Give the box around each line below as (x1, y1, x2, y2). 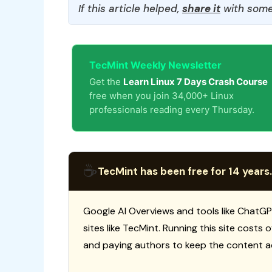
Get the (89, 75, 123, 87)
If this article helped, (78, 1, 182, 15)
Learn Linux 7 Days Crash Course (123, 75, 268, 87)
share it (182, 1, 220, 15)
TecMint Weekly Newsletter (89, 58, 222, 71)
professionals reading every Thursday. (89, 103, 254, 115)
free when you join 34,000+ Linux (89, 89, 234, 101)
